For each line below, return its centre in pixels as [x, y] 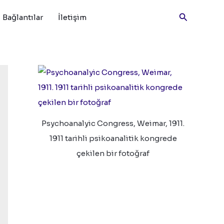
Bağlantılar [23, 17]
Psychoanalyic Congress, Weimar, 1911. [113, 123]
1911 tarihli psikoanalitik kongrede [113, 138]
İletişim [72, 17]
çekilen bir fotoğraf [113, 153]
